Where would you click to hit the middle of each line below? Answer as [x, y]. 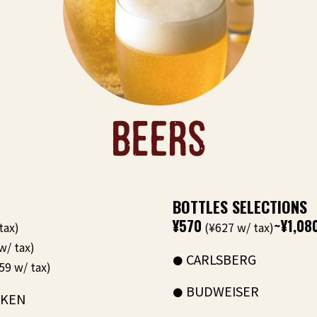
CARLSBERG [221, 259]
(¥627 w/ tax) [238, 227]
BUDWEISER [223, 291]
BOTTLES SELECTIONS [240, 207]
